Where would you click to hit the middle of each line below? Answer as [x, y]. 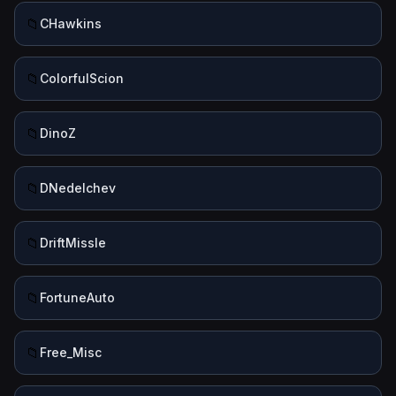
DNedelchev [78, 188]
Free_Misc [71, 352]
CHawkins [71, 23]
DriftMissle [73, 243]
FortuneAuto [77, 297]
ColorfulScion [82, 78]
